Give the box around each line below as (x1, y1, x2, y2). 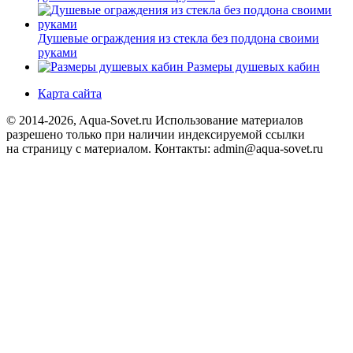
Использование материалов (155, 113, 303, 128)
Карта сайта (38, 87, 102, 101)
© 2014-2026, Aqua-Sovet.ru (6, 113, 155, 128)
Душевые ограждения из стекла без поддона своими (38, 32, 319, 46)
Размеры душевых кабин (184, 60, 320, 74)
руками (38, 46, 77, 60)
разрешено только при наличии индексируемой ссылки (6, 128, 305, 142)
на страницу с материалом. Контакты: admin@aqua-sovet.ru (6, 142, 323, 156)
